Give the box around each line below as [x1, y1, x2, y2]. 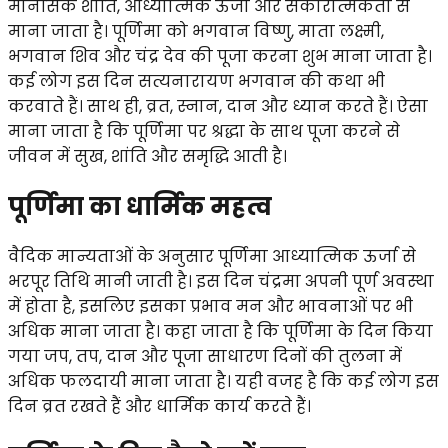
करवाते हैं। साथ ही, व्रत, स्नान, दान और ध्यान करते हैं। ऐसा [8, 94, 428, 118]
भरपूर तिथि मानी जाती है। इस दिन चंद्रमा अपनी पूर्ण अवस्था [8, 269, 434, 293]
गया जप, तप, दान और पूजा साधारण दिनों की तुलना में [8, 344, 402, 368]
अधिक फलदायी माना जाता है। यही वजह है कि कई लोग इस [8, 369, 439, 393]
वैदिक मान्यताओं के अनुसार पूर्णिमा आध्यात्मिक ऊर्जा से [8, 244, 416, 268]
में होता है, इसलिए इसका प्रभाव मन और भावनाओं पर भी [8, 294, 413, 318]
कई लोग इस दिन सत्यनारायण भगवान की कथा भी [8, 69, 385, 93]
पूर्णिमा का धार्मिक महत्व [8, 189, 272, 223]
